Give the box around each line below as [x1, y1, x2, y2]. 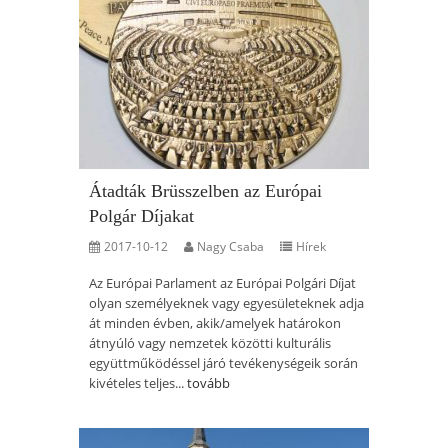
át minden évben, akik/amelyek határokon [89, 314, 341, 332]
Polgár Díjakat [89, 206, 194, 226]
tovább [187, 374, 230, 392]
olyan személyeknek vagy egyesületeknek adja [89, 294, 364, 312]
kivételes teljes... [89, 374, 187, 392]
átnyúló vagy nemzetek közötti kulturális [89, 334, 331, 352]
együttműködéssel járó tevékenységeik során [89, 354, 358, 372]
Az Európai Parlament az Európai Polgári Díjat [89, 274, 356, 292]
